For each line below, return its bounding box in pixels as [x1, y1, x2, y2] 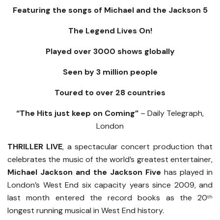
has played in [161, 167, 213, 178]
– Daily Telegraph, [138, 108, 204, 119]
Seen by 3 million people [62, 67, 158, 78]
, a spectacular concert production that [62, 141, 213, 152]
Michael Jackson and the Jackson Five [7, 167, 161, 178]
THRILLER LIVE [7, 141, 63, 152]
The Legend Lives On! [68, 26, 152, 36]
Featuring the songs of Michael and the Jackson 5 [12, 5, 208, 16]
